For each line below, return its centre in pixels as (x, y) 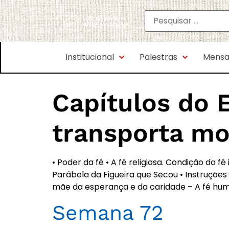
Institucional (89, 57)
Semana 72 (108, 213)
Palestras (158, 57)
